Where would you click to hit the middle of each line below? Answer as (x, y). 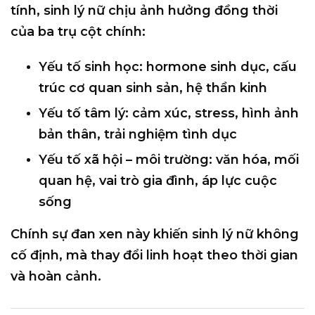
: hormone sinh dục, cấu (218, 67)
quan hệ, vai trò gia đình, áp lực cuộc (158, 181)
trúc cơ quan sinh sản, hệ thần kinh (153, 88)
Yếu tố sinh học (89, 67)
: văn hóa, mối (254, 160)
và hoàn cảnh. (56, 277)
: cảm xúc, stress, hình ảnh (212, 114)
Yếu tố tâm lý (82, 114)
